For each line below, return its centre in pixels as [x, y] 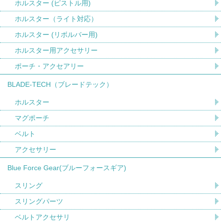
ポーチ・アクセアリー [49, 66]
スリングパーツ [39, 201]
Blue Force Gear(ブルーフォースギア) [67, 167]
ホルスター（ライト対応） [56, 18]
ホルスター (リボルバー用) [56, 34]
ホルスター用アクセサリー [56, 50]
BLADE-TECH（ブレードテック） [60, 84]
